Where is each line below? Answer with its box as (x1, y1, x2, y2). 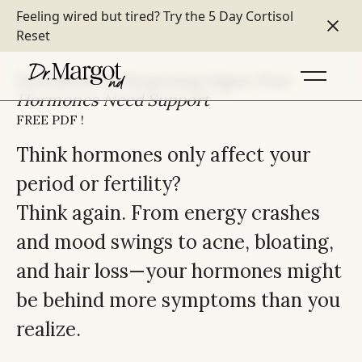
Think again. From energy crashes (16, 200, 320, 225)
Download (16, 69, 101, 91)
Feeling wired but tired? (16, 7, 163, 25)
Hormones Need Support (16, 89, 209, 111)
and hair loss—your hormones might (16, 259, 342, 284)
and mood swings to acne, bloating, (16, 229, 334, 255)
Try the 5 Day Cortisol (163, 7, 293, 25)
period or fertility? (16, 171, 181, 196)
